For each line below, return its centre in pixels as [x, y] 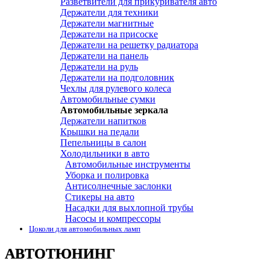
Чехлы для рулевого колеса [116, 89]
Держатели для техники [109, 13]
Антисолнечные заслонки [118, 186]
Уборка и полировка [107, 175]
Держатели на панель [104, 56]
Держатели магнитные [107, 24]
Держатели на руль [99, 67]
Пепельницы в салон [103, 143]
